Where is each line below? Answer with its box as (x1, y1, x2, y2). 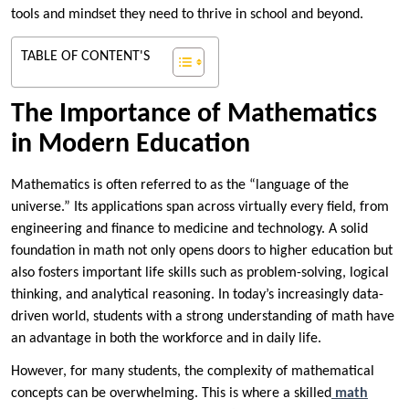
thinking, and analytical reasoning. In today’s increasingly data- (11, 287, 383, 302)
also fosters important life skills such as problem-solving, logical (11, 265, 389, 280)
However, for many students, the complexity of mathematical (11, 363, 374, 379)
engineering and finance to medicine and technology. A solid (11, 221, 368, 236)
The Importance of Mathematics (11, 100, 377, 129)
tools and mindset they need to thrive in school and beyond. (11, 6, 363, 22)
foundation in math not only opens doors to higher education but (11, 243, 393, 258)
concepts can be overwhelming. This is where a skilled (11, 385, 331, 401)
